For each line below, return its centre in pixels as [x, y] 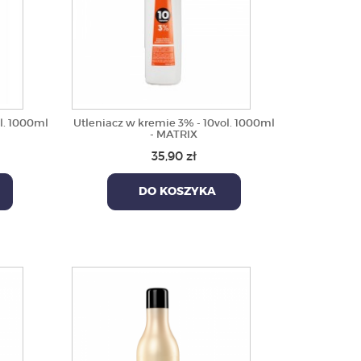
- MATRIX [174, 134]
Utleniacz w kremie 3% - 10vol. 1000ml [174, 123]
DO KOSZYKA [174, 192]
